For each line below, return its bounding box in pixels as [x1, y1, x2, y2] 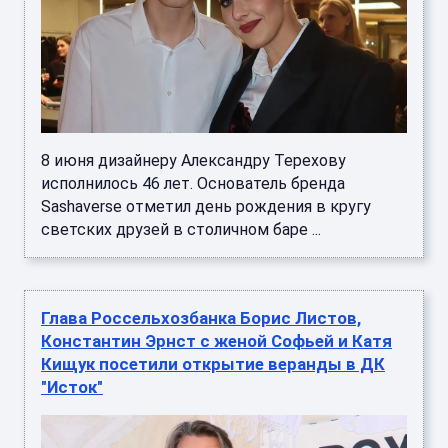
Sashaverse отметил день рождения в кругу [41, 197, 371, 217]
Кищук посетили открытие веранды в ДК [41, 354, 385, 375]
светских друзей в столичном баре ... [41, 220, 321, 240]
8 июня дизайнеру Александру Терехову [41, 151, 346, 171]
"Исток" [41, 377, 103, 398]
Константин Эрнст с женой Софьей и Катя [41, 331, 392, 352]
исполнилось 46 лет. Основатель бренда [41, 174, 345, 194]
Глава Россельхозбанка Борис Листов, [41, 308, 361, 329]
